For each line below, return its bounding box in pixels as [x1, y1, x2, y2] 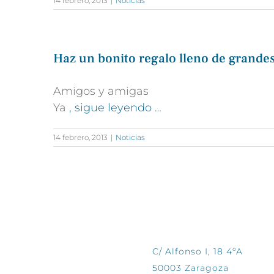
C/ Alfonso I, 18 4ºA [152, 246, 243, 257]
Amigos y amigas [53, 84, 149, 98]
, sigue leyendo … [69, 101, 161, 115]
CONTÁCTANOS [152, 212, 223, 225]
